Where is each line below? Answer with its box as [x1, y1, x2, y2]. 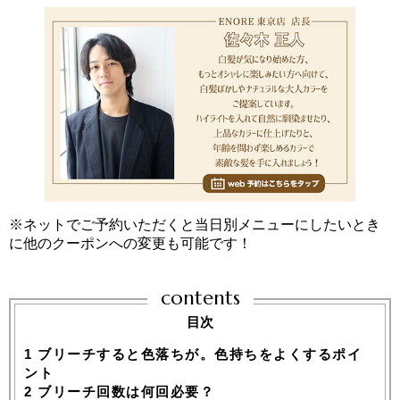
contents [160, 285, 240, 310]
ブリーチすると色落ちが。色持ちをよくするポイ [32, 346, 362, 362]
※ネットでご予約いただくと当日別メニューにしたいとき [9, 216, 380, 232]
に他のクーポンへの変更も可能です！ [9, 235, 252, 251]
